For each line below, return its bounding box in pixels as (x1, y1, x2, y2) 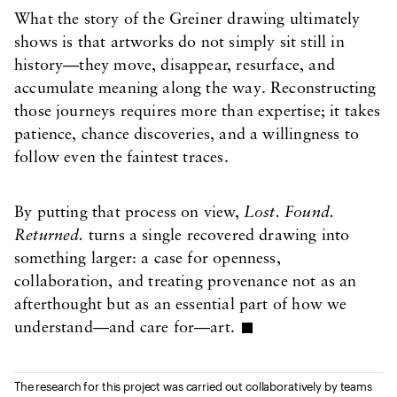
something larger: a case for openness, (14, 251, 281, 268)
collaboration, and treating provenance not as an (14, 274, 357, 291)
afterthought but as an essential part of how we (14, 297, 347, 314)
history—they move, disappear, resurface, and (14, 58, 335, 74)
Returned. (14, 228, 84, 245)
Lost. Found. (243, 205, 335, 222)
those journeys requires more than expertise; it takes (14, 104, 381, 121)
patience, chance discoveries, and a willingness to (14, 127, 359, 144)
